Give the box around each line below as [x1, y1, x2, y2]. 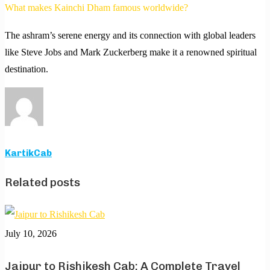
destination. [5, 64, 48, 75]
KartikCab [5, 148, 52, 159]
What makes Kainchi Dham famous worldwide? [5, 2, 188, 13]
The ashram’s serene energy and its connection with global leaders [5, 30, 256, 41]
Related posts [5, 175, 80, 189]
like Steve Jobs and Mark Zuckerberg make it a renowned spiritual [5, 47, 257, 58]
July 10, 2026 [5, 228, 57, 239]
